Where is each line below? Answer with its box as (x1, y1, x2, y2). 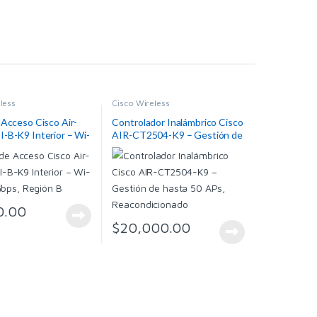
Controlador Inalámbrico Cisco (112, 116, 243, 129)
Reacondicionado (112, 154, 187, 167)
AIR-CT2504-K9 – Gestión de (112, 129, 243, 142)
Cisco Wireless (112, 97, 170, 108)
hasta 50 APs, (112, 142, 172, 154)
